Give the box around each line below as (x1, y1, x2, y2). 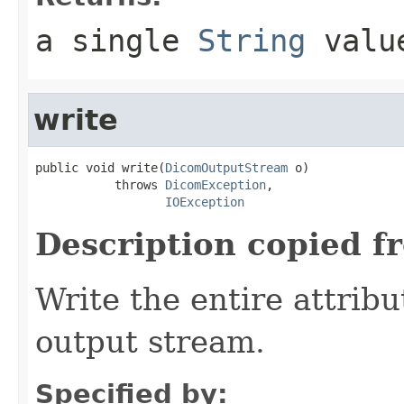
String (197, 22, 306, 59)
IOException (165, 194, 244, 209)
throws (35, 177, 165, 192)
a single (35, 22, 197, 59)
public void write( (35, 160, 165, 175)
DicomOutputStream (165, 160, 288, 175)
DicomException (165, 177, 266, 192)
